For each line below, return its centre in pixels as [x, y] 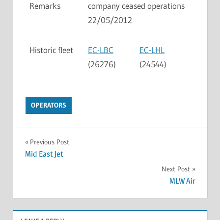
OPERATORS [49, 105]
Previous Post [49, 142]
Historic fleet [51, 50]
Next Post [176, 169]
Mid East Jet [44, 154]
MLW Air [182, 181]
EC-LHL [152, 50]
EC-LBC [101, 50]
